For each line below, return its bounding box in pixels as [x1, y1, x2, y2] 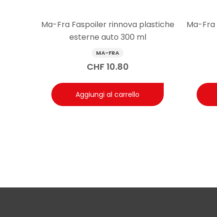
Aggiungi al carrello [76, 90, 139, 100]
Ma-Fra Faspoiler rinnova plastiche [41, 19, 174, 31]
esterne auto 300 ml [69, 31, 146, 43]
